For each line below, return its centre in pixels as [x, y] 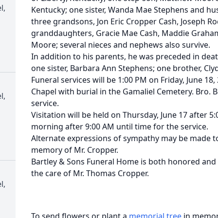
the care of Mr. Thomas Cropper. [90, 173]
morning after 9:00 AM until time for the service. [120, 127]
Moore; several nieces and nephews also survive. [121, 45]
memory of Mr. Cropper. [75, 150]
